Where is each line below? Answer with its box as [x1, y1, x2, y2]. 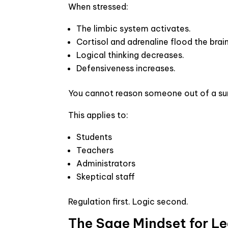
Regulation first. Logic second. [68, 196, 189, 207]
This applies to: [68, 110, 129, 120]
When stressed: [68, 2, 129, 12]
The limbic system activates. [76, 23, 191, 34]
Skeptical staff [76, 172, 135, 182]
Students [76, 132, 112, 142]
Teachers [76, 145, 114, 155]
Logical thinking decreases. [76, 50, 185, 60]
